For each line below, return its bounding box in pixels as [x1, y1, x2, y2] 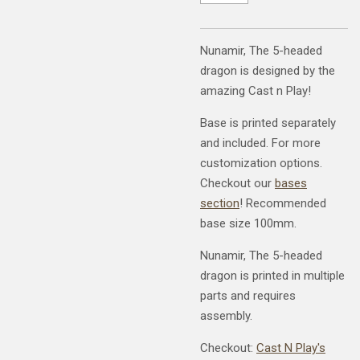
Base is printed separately [200, 115, 336, 130]
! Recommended [239, 195, 326, 211]
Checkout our [200, 175, 275, 190]
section [200, 195, 239, 211]
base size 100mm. [200, 215, 297, 231]
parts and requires [200, 288, 296, 303]
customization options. [200, 155, 322, 170]
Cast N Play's [256, 340, 325, 355]
